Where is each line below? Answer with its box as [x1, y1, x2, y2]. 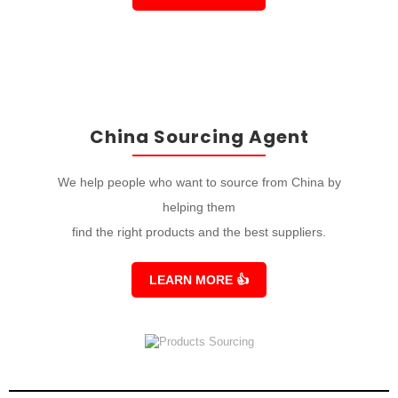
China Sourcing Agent [89, 123, 309, 149]
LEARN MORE [149, 272, 236, 287]
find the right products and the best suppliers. [72, 224, 326, 239]
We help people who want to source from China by [57, 174, 341, 189]
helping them [163, 199, 235, 214]
